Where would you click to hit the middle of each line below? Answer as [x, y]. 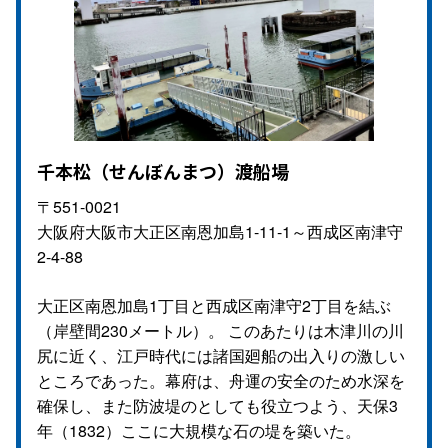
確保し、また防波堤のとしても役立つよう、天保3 [217, 405]
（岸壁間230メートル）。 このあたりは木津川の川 [220, 330]
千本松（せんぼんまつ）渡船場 [163, 170]
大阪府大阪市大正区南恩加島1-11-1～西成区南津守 [220, 231]
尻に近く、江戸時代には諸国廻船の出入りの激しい [221, 355]
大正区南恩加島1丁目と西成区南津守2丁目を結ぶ [214, 305]
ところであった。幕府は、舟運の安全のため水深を [221, 380]
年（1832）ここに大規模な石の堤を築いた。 [199, 430]
